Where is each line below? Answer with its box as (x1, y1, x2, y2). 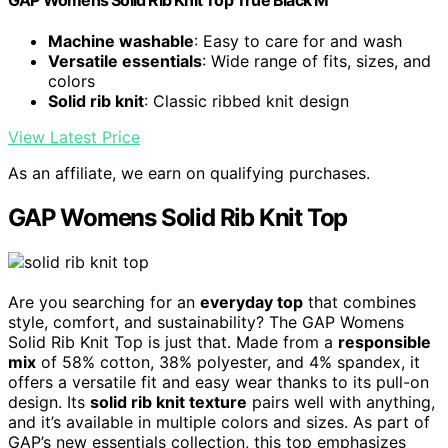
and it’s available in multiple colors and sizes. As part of (8, 412, 430, 433)
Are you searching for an (8, 292, 200, 313)
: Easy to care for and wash (194, 31, 402, 52)
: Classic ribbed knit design (144, 91, 349, 112)
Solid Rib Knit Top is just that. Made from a (8, 332, 338, 353)
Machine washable (48, 31, 194, 52)
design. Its (8, 392, 90, 413)
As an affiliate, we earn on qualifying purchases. (8, 163, 370, 184)
